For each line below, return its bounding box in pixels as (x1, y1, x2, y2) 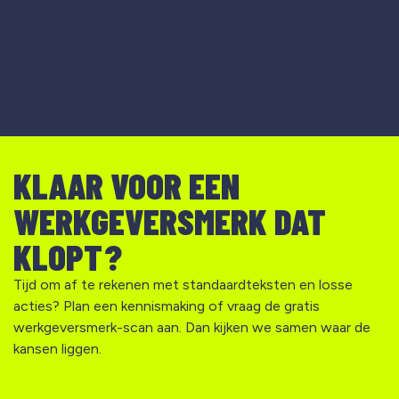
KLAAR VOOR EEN (13, 164, 240, 208)
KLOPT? (13, 235, 122, 279)
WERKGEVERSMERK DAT (13, 199, 326, 243)
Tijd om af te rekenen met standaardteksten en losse (13, 276, 353, 294)
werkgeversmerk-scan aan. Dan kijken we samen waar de (13, 319, 370, 337)
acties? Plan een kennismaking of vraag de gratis (13, 297, 320, 315)
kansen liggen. (13, 340, 102, 358)
